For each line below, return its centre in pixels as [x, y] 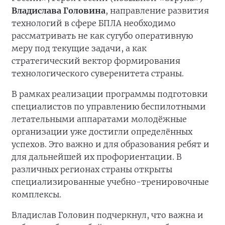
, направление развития [157, 11]
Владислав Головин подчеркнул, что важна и [107, 215]
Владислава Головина [59, 11]
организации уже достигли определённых [102, 132]
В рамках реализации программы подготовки [110, 94]
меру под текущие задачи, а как [79, 48]
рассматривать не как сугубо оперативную [102, 36]
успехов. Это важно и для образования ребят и [110, 144]
